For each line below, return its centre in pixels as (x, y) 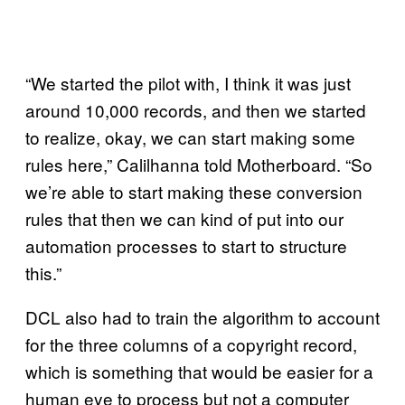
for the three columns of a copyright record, (191, 344)
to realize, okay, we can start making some (190, 137)
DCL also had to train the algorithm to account (202, 316)
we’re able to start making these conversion (194, 191)
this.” (43, 272)
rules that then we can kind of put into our (184, 218)
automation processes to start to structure (186, 245)
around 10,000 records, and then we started (196, 109)
